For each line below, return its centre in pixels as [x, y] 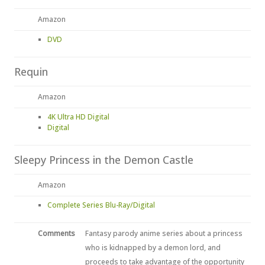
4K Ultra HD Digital [78, 117]
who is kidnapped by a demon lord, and [153, 248]
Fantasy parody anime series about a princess [164, 233]
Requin [31, 72]
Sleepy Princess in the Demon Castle [104, 160]
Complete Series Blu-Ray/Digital [101, 205]
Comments [56, 233]
